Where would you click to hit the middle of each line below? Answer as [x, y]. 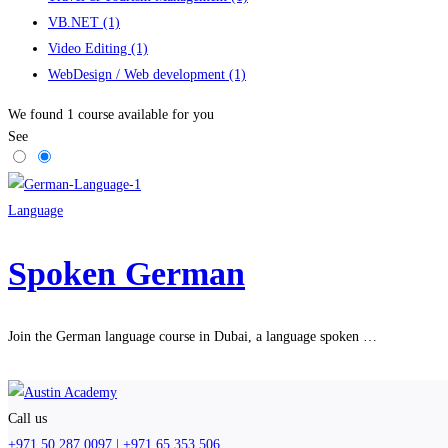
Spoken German [126, 273]
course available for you [144, 114]
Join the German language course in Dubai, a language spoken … [192, 337]
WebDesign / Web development [138, 74]
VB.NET [75, 22]
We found [37, 114]
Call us [27, 419]
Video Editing [89, 48]
